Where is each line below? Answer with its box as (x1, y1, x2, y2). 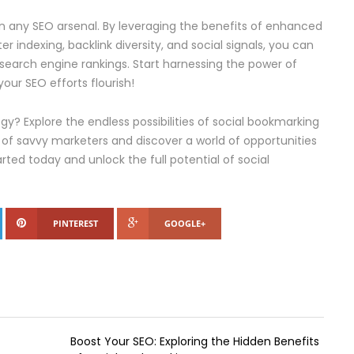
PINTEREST (53, 217, 98, 229)
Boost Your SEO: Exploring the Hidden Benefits (70, 333, 319, 349)
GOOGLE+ (164, 217, 205, 229)
